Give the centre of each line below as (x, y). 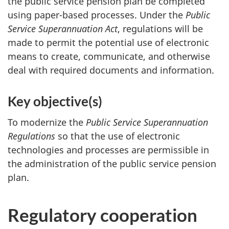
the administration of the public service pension (112, 163)
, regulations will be (160, 29)
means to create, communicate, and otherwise (109, 56)
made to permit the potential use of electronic (108, 43)
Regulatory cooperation (102, 214)
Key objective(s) (55, 101)
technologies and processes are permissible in (108, 150)
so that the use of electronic (118, 136)
